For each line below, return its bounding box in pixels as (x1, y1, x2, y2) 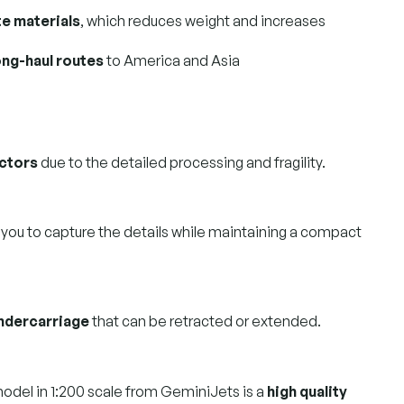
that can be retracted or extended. (89, 311, 321, 330)
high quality (267, 381, 347, 400)
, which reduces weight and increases (80, 11, 326, 30)
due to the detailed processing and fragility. (38, 152, 326, 171)
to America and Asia (104, 50, 240, 69)
